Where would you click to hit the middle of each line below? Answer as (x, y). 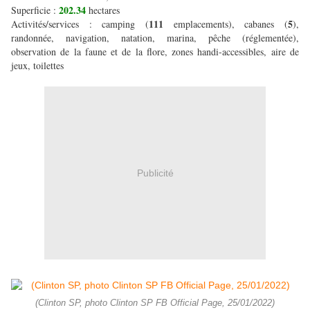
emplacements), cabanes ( (231, 24)
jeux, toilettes (37, 66)
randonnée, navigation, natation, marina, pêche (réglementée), (155, 38)
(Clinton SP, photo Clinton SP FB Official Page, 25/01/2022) (155, 303)
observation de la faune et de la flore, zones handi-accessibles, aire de (155, 52)
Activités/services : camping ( (80, 24)
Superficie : (35, 10)
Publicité (155, 173)
